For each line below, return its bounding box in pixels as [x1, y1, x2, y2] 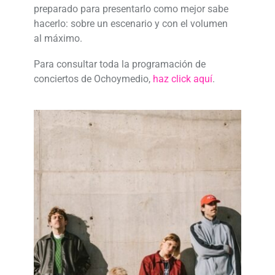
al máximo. [33, 32, 82, 44]
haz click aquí [152, 72, 212, 85]
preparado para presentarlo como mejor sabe [33, 2, 228, 15]
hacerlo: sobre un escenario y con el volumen [33, 17, 228, 29]
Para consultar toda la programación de [33, 58, 206, 70]
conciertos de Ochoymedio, [33, 72, 150, 85]
